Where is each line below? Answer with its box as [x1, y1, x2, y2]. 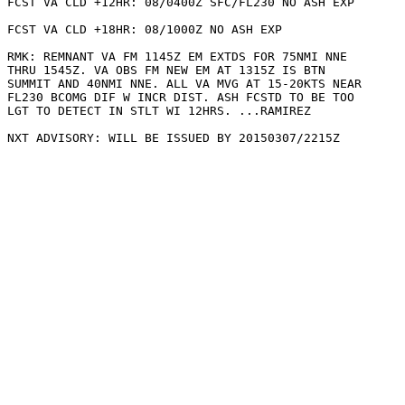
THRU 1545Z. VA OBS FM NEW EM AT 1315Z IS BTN [7, 63, 325, 77]
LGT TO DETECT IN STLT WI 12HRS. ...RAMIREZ [7, 104, 311, 118]
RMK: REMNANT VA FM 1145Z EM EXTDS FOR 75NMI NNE [7, 50, 347, 63]
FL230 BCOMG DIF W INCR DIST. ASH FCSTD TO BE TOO [7, 90, 354, 104]
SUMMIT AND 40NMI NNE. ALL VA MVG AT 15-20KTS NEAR [7, 77, 362, 90]
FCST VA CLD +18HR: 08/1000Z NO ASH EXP [7, 23, 282, 36]
